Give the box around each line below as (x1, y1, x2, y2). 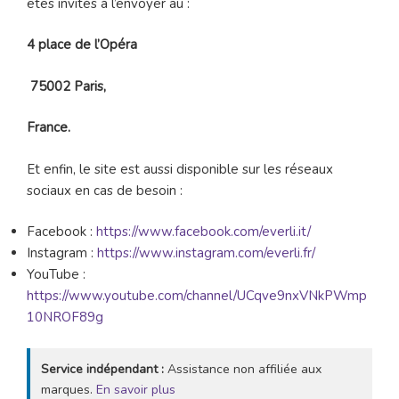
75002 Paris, (27, 77, 106, 95)
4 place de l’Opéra (27, 36, 137, 54)
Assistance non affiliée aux (164, 360, 322, 378)
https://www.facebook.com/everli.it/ (96, 223, 311, 241)
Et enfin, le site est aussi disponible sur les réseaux (27, 159, 333, 178)
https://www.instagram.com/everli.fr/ (97, 244, 315, 263)
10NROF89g (27, 308, 103, 327)
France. (27, 118, 70, 137)
